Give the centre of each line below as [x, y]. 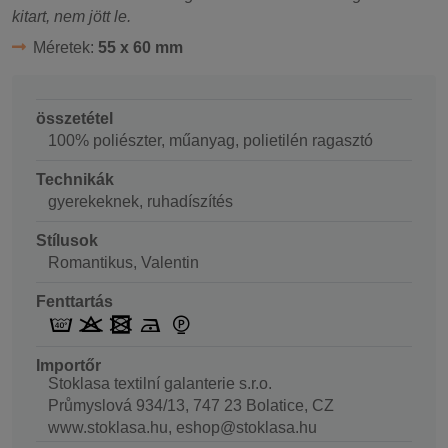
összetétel [74, 118]
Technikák [75, 179]
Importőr [68, 366]
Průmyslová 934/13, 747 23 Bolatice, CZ [191, 406]
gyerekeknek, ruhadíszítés [140, 201]
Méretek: [65, 47]
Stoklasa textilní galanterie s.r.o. [160, 384]
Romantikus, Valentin [123, 262]
